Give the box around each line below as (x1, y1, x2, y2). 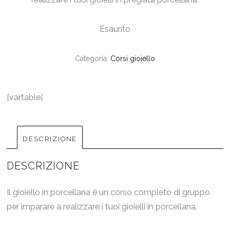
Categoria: (74, 54, 110, 63)
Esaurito (99, 24, 130, 34)
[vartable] (7, 92, 43, 103)
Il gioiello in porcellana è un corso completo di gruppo (7, 187, 210, 198)
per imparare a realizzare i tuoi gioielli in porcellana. (7, 202, 198, 212)
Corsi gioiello (110, 54, 155, 63)
